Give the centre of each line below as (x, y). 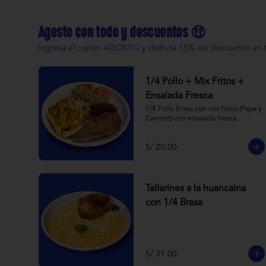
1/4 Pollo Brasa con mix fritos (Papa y (204, 109)
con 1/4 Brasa (174, 203)
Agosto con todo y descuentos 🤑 (121, 32)
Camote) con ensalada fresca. (192, 119)
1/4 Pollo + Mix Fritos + (195, 82)
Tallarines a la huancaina (196, 189)
